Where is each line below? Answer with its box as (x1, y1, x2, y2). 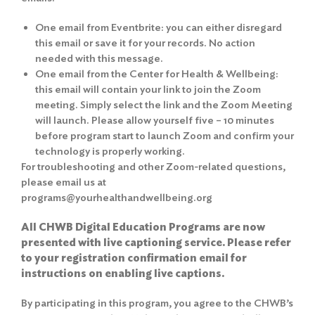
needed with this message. (35, 51, 163, 65)
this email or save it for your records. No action (35, 36, 255, 49)
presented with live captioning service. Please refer (21, 236, 291, 249)
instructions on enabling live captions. (21, 266, 224, 280)
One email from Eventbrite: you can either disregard (35, 20, 282, 34)
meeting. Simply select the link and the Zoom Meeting (35, 98, 292, 111)
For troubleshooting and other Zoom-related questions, (21, 160, 285, 173)
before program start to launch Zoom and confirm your (35, 129, 294, 142)
